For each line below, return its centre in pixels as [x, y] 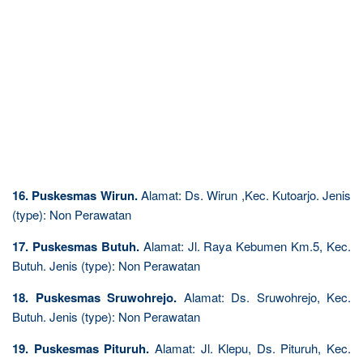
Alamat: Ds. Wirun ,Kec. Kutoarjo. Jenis [244, 194]
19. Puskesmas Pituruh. [81, 348]
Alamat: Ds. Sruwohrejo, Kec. [264, 297]
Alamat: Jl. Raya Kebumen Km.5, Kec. [245, 246]
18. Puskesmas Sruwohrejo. [94, 297]
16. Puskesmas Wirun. [75, 195]
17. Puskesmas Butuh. [76, 246]
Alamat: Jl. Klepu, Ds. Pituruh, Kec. [250, 348]
